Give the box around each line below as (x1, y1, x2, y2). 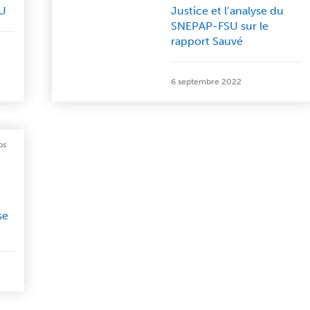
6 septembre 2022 (171, 77, 242, 86)
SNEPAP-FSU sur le (171, 19, 269, 33)
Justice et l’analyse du (171, 4, 284, 17)
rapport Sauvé (171, 35, 244, 48)
